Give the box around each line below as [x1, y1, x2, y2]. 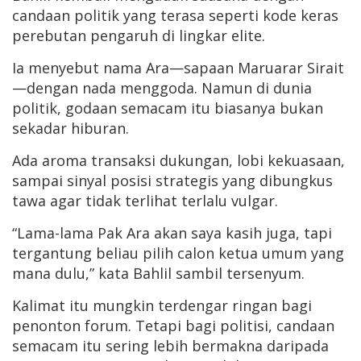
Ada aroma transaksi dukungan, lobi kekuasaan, [12, 151, 345, 171]
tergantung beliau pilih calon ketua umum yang [12, 243, 344, 263]
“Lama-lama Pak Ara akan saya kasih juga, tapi [12, 223, 332, 243]
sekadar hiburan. [12, 118, 133, 139]
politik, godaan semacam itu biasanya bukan [12, 98, 323, 118]
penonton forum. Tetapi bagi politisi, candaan [12, 316, 334, 336]
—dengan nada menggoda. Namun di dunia [12, 78, 312, 98]
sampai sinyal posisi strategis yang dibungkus [12, 171, 333, 191]
